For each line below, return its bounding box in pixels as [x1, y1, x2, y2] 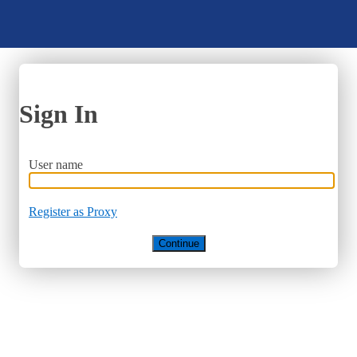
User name [29, 158, 83, 172]
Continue [158, 237, 199, 250]
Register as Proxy [29, 205, 117, 219]
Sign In [19, 100, 98, 129]
